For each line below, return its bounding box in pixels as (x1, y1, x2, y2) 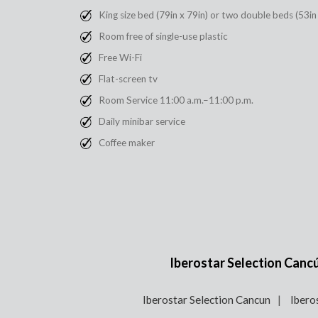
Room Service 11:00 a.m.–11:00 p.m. (99, 94, 253, 106)
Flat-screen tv (99, 73, 158, 85)
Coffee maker (99, 137, 155, 149)
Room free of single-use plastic (99, 31, 228, 43)
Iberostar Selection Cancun (143, 293, 270, 307)
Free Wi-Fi (99, 52, 142, 64)
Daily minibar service (99, 116, 185, 128)
